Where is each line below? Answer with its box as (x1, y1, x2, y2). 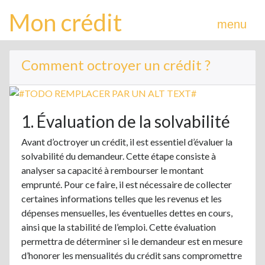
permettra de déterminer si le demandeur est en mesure (21, 235, 243, 247)
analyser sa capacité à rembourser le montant (21, 164, 203, 176)
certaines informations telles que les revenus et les (21, 192, 222, 204)
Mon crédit (9, 8, 122, 37)
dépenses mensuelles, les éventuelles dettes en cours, (21, 206, 232, 218)
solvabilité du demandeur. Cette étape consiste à (21, 150, 216, 161)
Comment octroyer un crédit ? (21, 56, 211, 73)
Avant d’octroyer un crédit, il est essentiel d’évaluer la (21, 135, 232, 147)
